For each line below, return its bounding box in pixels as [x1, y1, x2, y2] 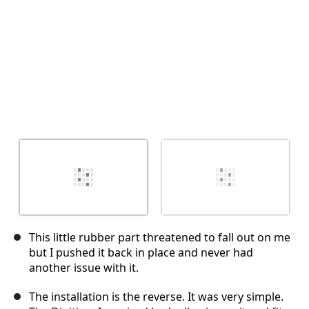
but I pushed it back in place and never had [29, 245, 253, 261]
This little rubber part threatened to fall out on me [29, 230, 290, 246]
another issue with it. [29, 260, 139, 276]
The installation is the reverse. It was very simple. [29, 289, 283, 305]
